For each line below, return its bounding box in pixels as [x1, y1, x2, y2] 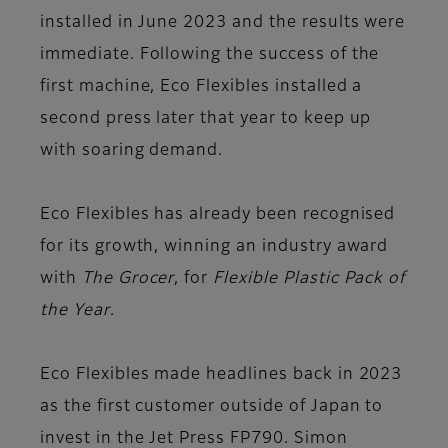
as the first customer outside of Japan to [40, 399, 384, 416]
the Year [40, 303, 110, 320]
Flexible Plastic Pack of [213, 271, 406, 288]
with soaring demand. [40, 143, 229, 160]
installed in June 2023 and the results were [40, 15, 406, 32]
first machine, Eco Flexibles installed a [40, 79, 363, 96]
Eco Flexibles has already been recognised [40, 207, 396, 224]
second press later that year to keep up [40, 111, 372, 128]
